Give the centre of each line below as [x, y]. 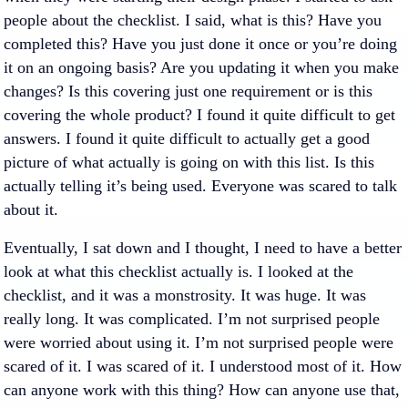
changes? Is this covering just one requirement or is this [188, 91]
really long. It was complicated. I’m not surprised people [192, 319]
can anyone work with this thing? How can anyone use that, [202, 390]
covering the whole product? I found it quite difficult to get [199, 115]
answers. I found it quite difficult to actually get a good [187, 138]
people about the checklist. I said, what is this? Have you [193, 20]
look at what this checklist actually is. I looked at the [178, 271]
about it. [31, 209]
